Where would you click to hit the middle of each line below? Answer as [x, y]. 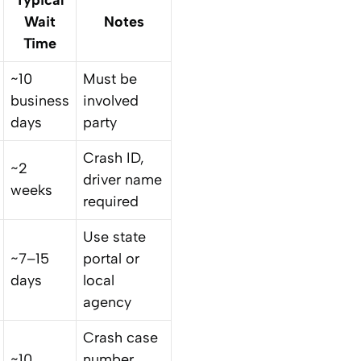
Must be [110, 79]
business [40, 100]
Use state [114, 237]
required [111, 201]
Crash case [120, 337]
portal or [111, 258]
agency [107, 302]
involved [111, 100]
